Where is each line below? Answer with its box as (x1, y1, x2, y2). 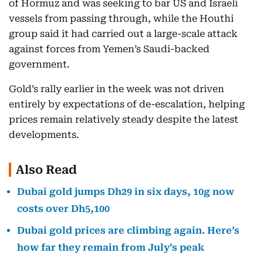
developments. (9, 129, 79, 140)
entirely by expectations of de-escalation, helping (9, 99, 245, 110)
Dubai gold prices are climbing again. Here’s (17, 225, 240, 236)
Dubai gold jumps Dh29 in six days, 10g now (17, 186, 234, 197)
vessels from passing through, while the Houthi (9, 13, 234, 24)
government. (9, 59, 70, 70)
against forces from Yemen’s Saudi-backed (9, 43, 210, 55)
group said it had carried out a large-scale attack (9, 28, 238, 39)
